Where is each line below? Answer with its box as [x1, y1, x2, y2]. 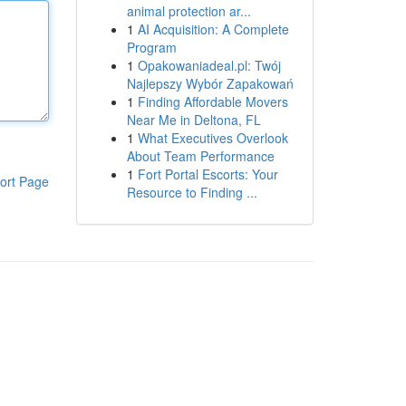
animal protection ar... [126, 2, 251, 20]
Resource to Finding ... [126, 183, 257, 201]
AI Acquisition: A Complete [137, 20, 289, 38]
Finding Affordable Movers [137, 92, 288, 111]
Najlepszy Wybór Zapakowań [126, 74, 294, 92]
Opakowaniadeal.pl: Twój [137, 56, 281, 74]
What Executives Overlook [137, 129, 288, 147]
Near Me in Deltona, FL [126, 111, 261, 129]
